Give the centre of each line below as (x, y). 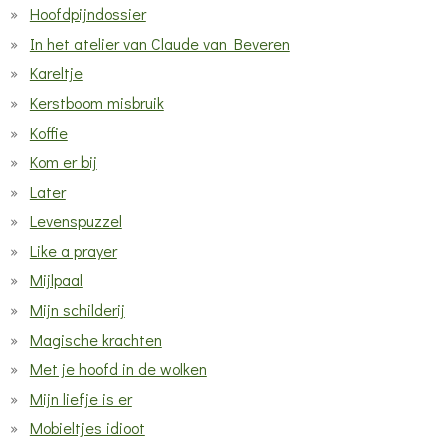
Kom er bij (63, 162)
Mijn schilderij (77, 310)
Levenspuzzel (75, 221)
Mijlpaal (56, 280)
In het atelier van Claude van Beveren (159, 43)
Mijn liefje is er (80, 398)
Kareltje (56, 73)
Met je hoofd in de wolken (118, 369)
